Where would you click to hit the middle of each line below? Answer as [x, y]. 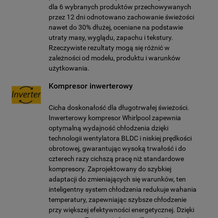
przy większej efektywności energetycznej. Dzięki [121, 210]
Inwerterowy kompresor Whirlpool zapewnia [115, 118]
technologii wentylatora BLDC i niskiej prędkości [120, 138]
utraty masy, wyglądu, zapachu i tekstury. [111, 37]
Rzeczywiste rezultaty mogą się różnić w [109, 48]
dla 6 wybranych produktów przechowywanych [120, 7]
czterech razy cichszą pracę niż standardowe [116, 159]
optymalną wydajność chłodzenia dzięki [109, 128]
